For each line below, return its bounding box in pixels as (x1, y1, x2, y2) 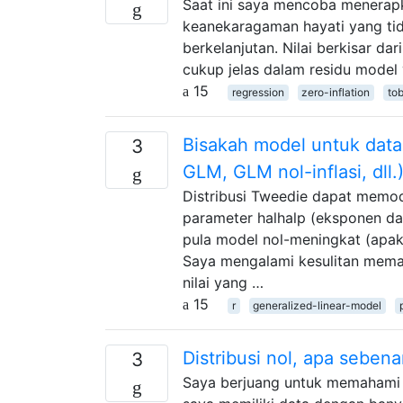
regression (231, 85, 284, 99)
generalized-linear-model (253, 298, 382, 312)
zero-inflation (301, 85, 371, 99)
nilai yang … (183, 273, 264, 291)
